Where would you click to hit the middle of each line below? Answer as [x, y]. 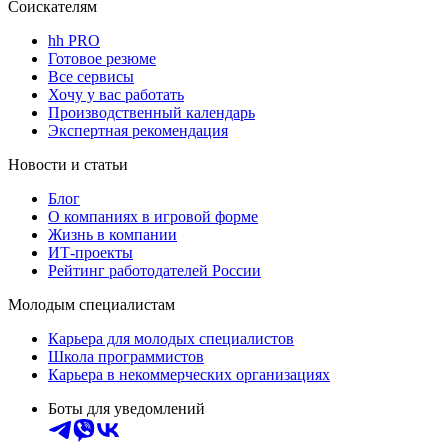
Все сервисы [91, 76]
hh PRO [74, 40]
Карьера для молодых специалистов [171, 338]
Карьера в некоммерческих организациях [189, 374]
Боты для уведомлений [126, 408]
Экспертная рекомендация [138, 130]
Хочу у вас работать [116, 94]
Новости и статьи [68, 164]
